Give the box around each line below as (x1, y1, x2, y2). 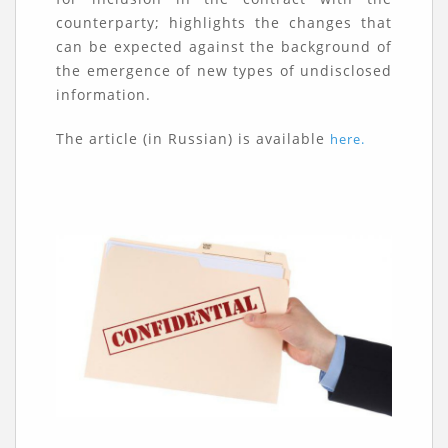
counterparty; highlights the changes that (56, 13, 392, 32)
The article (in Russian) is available (56, 129, 330, 148)
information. (56, 85, 151, 104)
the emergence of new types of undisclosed (56, 61, 392, 80)
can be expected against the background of (56, 37, 392, 56)
